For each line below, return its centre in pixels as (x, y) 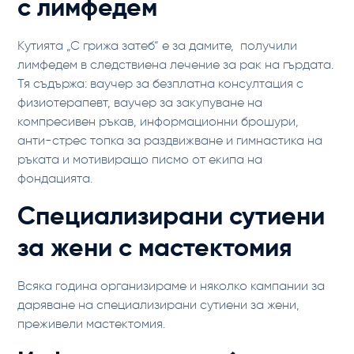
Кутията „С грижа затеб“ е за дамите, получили (158, 47)
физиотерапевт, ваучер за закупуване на (140, 104)
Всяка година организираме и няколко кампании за (171, 287)
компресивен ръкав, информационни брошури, (158, 122)
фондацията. (55, 179)
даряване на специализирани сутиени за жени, (159, 306)
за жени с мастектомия (155, 249)
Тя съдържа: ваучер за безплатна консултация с (161, 85)
